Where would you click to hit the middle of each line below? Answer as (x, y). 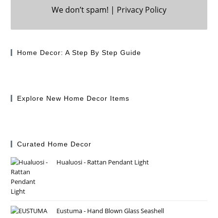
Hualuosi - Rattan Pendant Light (103, 162)
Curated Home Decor (54, 144)
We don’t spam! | (84, 10)
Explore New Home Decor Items (73, 99)
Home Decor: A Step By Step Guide (79, 53)
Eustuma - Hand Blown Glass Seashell (110, 211)
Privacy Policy (142, 10)
